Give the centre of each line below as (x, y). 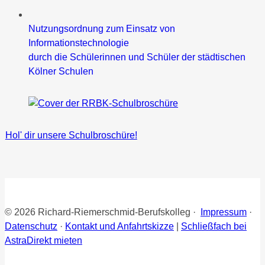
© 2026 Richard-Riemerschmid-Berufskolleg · (103, 212)
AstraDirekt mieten (43, 240)
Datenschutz (31, 226)
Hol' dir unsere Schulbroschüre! (71, 135)
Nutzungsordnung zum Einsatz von (102, 28)
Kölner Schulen (61, 71)
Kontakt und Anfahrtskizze (119, 226)
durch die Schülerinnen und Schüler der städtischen (137, 57)
